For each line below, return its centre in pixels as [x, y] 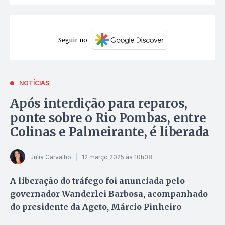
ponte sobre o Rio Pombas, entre [108, 118]
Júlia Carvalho [51, 157]
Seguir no [73, 40]
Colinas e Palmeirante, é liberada [110, 132]
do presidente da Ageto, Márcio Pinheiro [96, 207]
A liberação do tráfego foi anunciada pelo [97, 181]
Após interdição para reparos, [99, 104]
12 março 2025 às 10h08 [117, 157]
